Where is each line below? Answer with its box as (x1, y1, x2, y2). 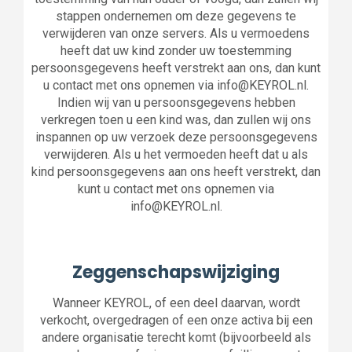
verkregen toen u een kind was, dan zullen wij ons (41, 112, 311, 127)
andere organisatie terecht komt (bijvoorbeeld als (41, 330, 311, 345)
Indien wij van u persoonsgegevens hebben (57, 95, 295, 110)
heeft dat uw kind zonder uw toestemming (60, 43, 291, 58)
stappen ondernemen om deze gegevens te (56, 9, 296, 24)
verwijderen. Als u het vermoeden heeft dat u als (44, 147, 308, 162)
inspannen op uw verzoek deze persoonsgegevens (35, 130, 317, 145)
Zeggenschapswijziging (72, 260, 280, 284)
